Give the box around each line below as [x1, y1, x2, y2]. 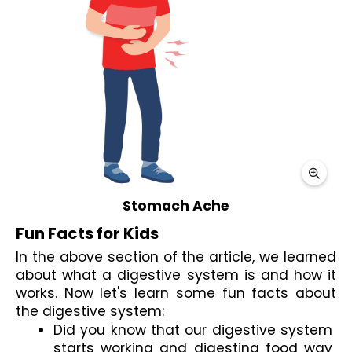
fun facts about [222, 284, 337, 303]
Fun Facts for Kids [16, 222, 159, 244]
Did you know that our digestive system [53, 321, 332, 340]
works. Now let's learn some [16, 284, 222, 303]
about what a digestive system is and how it [16, 266, 336, 285]
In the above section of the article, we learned [16, 247, 336, 267]
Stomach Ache [123, 196, 229, 216]
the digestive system [16, 302, 162, 321]
